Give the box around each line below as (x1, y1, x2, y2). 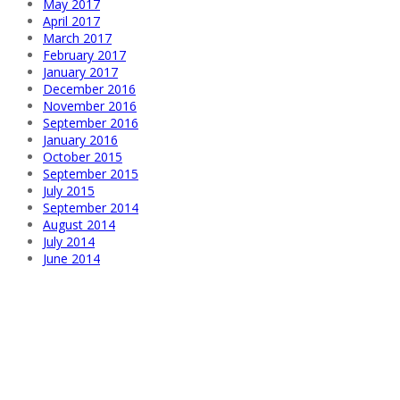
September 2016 (43, 114, 138, 132)
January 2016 (43, 131, 118, 149)
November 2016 (43, 97, 137, 115)
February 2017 (43, 46, 126, 64)
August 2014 (43, 216, 115, 234)
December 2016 (43, 80, 136, 98)
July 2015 (43, 182, 95, 200)
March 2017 (43, 29, 112, 47)
